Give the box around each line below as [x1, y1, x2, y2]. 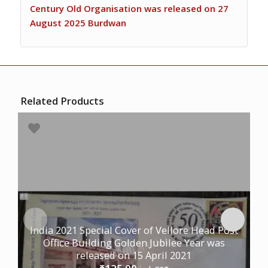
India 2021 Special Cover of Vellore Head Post [29, 223, 238, 237]
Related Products [20, 93, 104, 108]
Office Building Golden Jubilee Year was [42, 235, 225, 249]
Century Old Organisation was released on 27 [29, 2, 229, 14]
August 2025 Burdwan [29, 16, 126, 29]
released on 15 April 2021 [76, 248, 192, 262]
